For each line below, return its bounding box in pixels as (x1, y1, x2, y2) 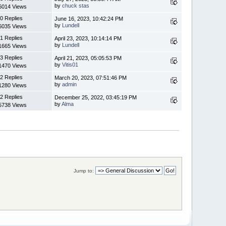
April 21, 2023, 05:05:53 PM (54, 54, 122, 61)
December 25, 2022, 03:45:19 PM (54, 94, 137, 100)
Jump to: (73, 167, 94, 174)
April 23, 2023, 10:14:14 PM (54, 35, 122, 41)
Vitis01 (62, 61, 79, 68)
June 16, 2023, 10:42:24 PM (54, 15, 124, 22)
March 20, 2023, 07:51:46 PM (54, 74, 127, 81)
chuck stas (62, 2, 90, 9)
